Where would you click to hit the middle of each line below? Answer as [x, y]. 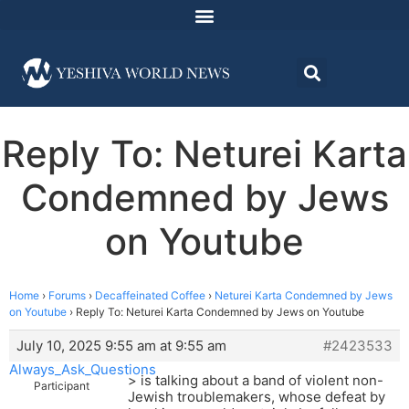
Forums [67, 296]
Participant [62, 386]
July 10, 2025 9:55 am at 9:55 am [121, 346]
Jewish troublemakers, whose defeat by [257, 397]
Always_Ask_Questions [83, 370]
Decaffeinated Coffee [150, 296]
